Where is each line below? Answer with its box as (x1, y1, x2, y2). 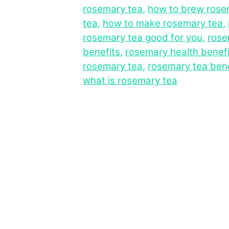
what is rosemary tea (83, 74, 177, 86)
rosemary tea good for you (83, 31, 202, 43)
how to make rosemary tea (103, 17, 223, 29)
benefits (83, 45, 120, 58)
